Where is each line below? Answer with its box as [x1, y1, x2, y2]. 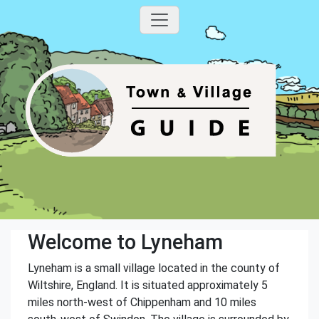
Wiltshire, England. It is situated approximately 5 [28, 278, 268, 292]
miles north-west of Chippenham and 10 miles [28, 296, 256, 309]
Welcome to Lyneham [28, 230, 223, 254]
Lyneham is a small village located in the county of [28, 261, 280, 275]
